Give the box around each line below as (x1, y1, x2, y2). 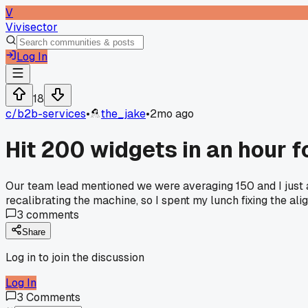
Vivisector (5, 20, 58, 34)
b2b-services (17, 107, 86, 121)
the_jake (101, 107, 146, 121)
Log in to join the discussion (5, 250, 144, 265)
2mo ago (150, 107, 194, 121)
